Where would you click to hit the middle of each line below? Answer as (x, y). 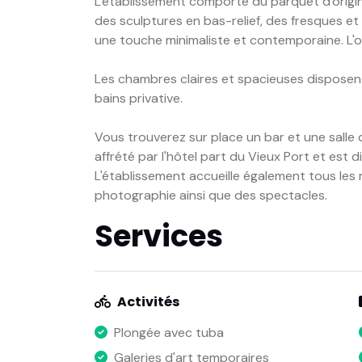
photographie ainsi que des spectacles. (211, 195)
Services (159, 236)
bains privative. (139, 98)
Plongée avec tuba (169, 333)
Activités (148, 301)
